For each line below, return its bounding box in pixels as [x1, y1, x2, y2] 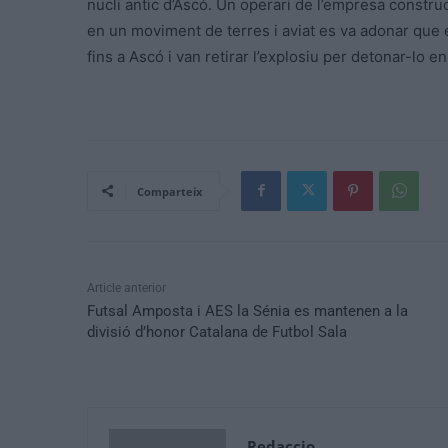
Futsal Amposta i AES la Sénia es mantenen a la [87, 301, 408, 320]
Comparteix [137, 183, 202, 199]
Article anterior [87, 280, 166, 295]
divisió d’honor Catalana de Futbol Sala [87, 322, 347, 341]
